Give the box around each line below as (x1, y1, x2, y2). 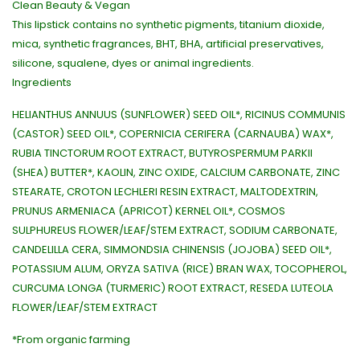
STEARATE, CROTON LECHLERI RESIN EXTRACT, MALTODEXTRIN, (12, 184, 318, 200)
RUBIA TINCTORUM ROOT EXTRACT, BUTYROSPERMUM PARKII (12, 145, 313, 162)
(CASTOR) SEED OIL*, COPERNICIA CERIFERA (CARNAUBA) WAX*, (12, 126, 333, 142)
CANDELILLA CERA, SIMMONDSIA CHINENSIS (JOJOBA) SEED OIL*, (12, 242, 332, 258)
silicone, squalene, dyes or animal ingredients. (12, 55, 254, 72)
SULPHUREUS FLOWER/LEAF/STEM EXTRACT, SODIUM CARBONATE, (12, 223, 337, 239)
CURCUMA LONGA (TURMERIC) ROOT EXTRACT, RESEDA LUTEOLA (12, 280, 333, 297)
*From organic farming (12, 332, 130, 348)
